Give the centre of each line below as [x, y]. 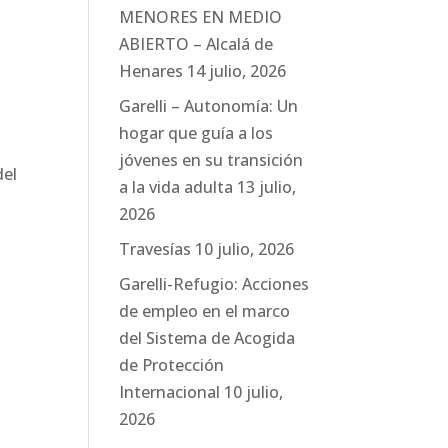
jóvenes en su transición [211, 160]
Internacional [170, 392]
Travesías [155, 249]
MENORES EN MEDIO [201, 17]
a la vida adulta [176, 187]
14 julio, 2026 [237, 71]
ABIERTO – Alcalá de [196, 44]
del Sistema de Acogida [207, 338]
